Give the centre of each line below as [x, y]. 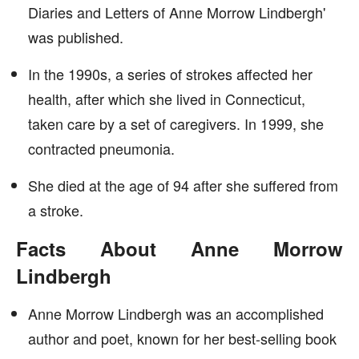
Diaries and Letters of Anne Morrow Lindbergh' [177, 12]
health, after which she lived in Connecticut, [167, 99]
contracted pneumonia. [101, 148]
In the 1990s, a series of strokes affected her [170, 74]
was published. [76, 37]
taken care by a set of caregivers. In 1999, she [176, 123]
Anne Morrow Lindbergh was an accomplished [176, 313]
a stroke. [56, 210]
